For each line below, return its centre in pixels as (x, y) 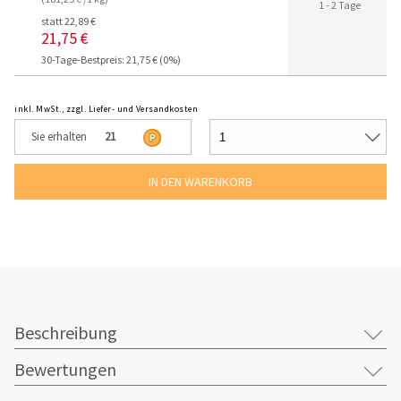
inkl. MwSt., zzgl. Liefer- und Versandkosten (106, 109)
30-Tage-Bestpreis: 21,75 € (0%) (111, 60)
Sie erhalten (59, 137)
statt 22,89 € (68, 21)
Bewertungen (65, 370)
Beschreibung (66, 333)
